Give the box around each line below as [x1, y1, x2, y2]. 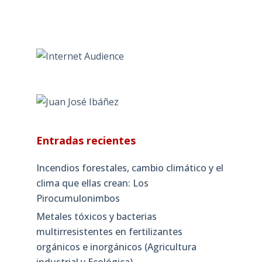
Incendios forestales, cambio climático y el [36, 161, 223, 174]
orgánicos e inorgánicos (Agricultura [36, 240, 196, 253]
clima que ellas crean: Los [36, 177, 149, 189]
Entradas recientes [36, 133, 136, 147]
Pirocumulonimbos [36, 192, 120, 205]
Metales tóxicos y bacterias [36, 209, 157, 223]
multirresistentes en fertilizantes [36, 225, 182, 238]
